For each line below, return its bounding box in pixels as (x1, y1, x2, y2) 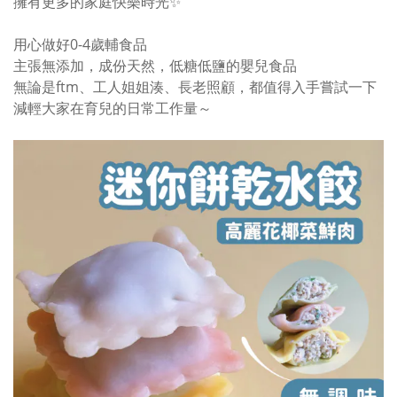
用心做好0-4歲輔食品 (13, 35, 147, 54)
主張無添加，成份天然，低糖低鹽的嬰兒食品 (13, 56, 297, 75)
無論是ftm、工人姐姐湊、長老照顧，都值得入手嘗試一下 (13, 77, 377, 97)
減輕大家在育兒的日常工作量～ (13, 98, 212, 118)
